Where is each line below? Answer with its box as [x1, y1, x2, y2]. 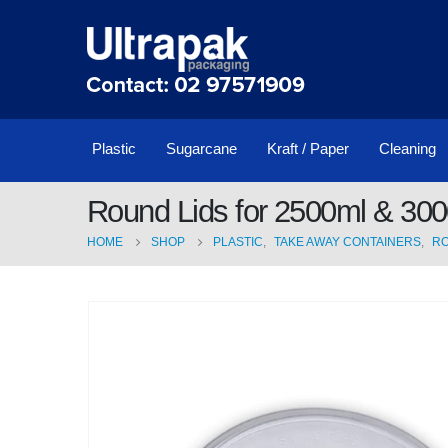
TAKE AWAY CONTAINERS [274, 235, 421, 249]
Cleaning [379, 140, 436, 157]
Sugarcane [166, 140, 237, 157]
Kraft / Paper [267, 140, 349, 157]
